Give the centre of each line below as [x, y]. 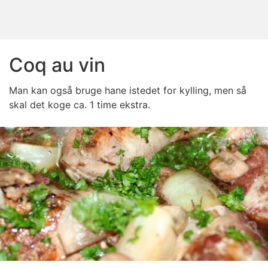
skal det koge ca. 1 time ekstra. [80, 105]
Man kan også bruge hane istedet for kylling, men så [128, 90]
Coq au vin [57, 65]
